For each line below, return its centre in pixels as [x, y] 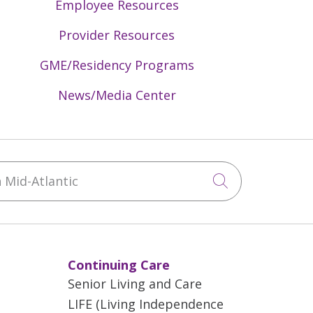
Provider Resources [117, 35]
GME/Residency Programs [117, 65]
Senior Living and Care [135, 283]
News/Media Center [117, 95]
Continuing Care [119, 264]
